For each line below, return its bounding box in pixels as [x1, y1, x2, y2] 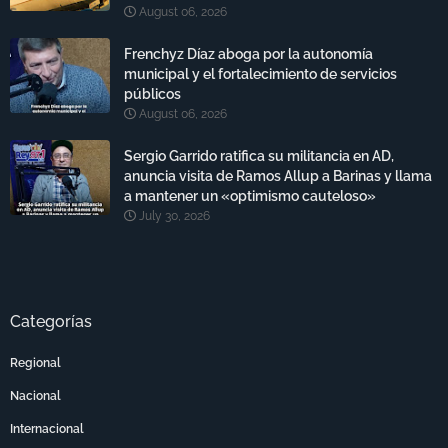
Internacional [10, 421, 84, 436]
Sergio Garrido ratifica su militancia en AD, [124, 147, 394, 164]
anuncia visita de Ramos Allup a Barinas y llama [124, 167, 432, 184]
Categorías [10, 311, 92, 331]
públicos [124, 85, 181, 102]
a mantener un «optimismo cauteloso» [124, 187, 376, 204]
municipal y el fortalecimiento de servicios [124, 65, 397, 82]
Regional [10, 355, 61, 370]
